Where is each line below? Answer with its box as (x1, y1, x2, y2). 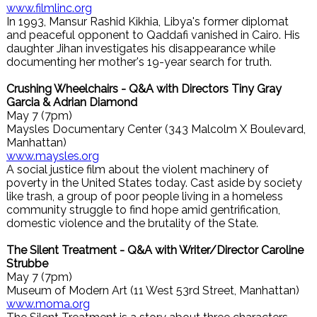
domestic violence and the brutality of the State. (6, 217, 258, 230)
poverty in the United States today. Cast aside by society (6, 176, 302, 190)
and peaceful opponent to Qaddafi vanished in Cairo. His (6, 28, 300, 42)
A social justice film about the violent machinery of (6, 163, 269, 176)
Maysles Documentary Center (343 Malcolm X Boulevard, (6, 122, 306, 136)
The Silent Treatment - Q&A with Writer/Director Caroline (6, 243, 304, 257)
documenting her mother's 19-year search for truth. (6, 55, 272, 69)
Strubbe (6, 257, 48, 270)
